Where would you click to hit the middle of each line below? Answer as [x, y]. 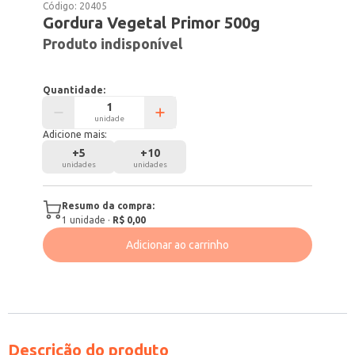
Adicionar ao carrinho [177, 245]
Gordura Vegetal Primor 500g [152, 23]
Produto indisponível [113, 44]
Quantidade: [74, 90]
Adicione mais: [75, 134]
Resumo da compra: [109, 206]
